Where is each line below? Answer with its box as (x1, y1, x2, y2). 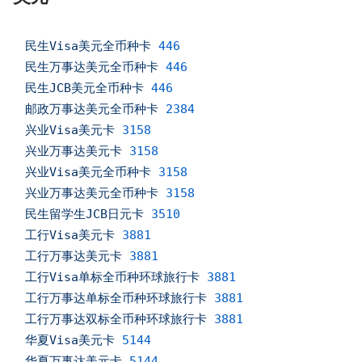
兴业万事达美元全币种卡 (25, 186, 159, 201)
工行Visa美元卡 (25, 228, 116, 243)
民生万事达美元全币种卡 (25, 60, 159, 75)
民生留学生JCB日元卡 (25, 207, 145, 222)
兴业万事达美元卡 (25, 144, 123, 159)
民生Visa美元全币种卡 (25, 39, 152, 54)
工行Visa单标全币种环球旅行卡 (25, 270, 200, 285)
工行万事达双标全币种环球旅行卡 (25, 312, 208, 327)
